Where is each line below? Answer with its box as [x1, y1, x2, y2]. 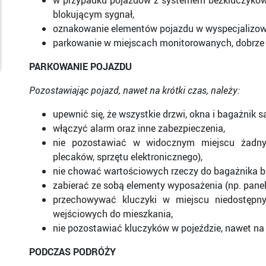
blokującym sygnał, [53, 8, 134, 21]
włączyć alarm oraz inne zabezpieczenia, [53, 122, 225, 135]
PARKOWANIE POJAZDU [29, 60, 132, 73]
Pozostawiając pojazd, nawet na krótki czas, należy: [29, 84, 240, 97]
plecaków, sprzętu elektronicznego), [53, 150, 202, 163]
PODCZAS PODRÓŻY [29, 245, 116, 258]
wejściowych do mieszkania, [53, 207, 173, 220]
